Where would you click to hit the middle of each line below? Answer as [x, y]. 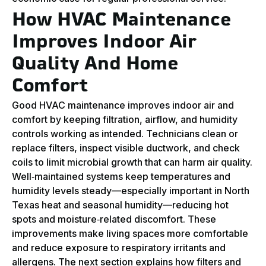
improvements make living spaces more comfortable [130, 234]
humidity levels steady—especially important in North [131, 191]
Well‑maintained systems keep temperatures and [121, 177]
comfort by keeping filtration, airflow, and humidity [125, 120]
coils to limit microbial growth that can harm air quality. [132, 162]
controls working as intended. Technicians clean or [125, 134]
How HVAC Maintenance [122, 21]
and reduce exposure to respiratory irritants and [119, 248]
